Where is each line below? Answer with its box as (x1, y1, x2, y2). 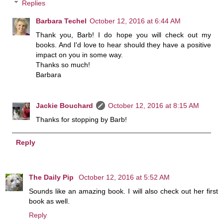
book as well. (29, 197, 70, 205)
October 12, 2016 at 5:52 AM (79, 173, 170, 181)
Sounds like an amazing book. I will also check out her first (29, 187, 218, 195)
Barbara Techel (36, 17, 87, 25)
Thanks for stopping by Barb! (36, 115, 127, 124)
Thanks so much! (36, 61, 91, 69)
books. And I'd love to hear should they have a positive (36, 41, 211, 49)
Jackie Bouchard (36, 102, 94, 110)
